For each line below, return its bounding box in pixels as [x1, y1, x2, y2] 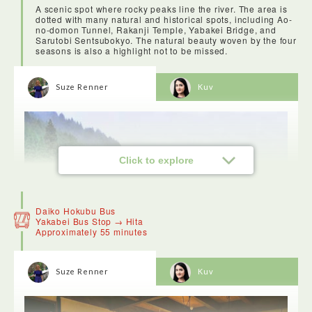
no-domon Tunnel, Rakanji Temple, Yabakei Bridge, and [36, 24, 276, 36]
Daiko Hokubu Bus [36, 205, 116, 217]
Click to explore [118, 155, 194, 166]
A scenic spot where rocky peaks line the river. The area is [36, 3, 288, 15]
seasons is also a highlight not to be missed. [36, 45, 228, 57]
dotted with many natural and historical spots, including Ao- [36, 13, 292, 26]
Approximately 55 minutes [36, 226, 148, 238]
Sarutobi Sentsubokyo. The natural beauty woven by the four [36, 34, 297, 47]
